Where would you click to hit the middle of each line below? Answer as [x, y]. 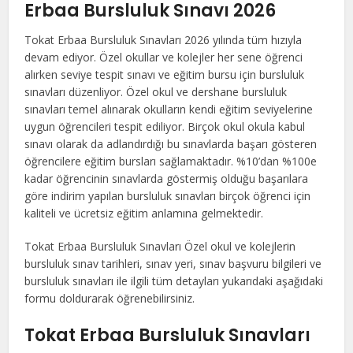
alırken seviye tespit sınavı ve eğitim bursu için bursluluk [165, 75]
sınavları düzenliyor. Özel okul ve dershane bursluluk [156, 92]
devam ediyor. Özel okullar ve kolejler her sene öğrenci [164, 58]
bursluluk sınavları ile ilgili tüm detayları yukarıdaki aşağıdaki [174, 281]
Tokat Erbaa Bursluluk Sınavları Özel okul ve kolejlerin [160, 247]
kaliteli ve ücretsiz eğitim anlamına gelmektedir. [144, 214]
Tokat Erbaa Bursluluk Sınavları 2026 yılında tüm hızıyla [163, 40]
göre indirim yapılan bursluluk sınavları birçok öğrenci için [168, 196]
